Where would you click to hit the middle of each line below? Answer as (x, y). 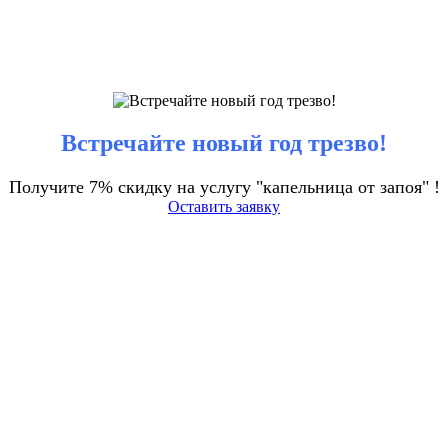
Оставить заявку (224, 206)
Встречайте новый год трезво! (224, 143)
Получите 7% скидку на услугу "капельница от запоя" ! (224, 186)
